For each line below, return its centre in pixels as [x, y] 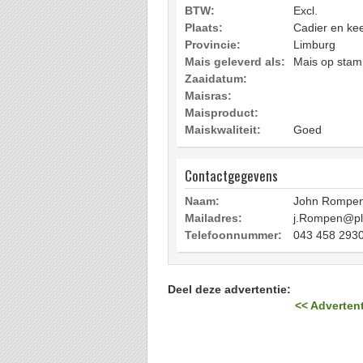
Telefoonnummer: [233, 235]
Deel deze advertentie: [229, 289]
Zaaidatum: [216, 79]
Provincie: [213, 45]
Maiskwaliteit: [223, 130]
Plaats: [204, 28]
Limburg [313, 45]
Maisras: [208, 96]
